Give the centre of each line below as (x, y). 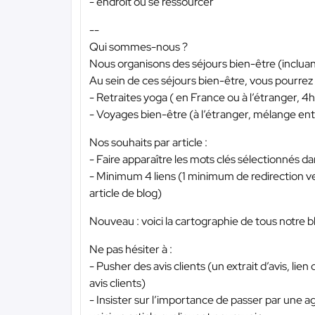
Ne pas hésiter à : (131, 249)
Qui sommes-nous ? (139, 46)
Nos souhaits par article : (148, 142)
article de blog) (126, 193)
